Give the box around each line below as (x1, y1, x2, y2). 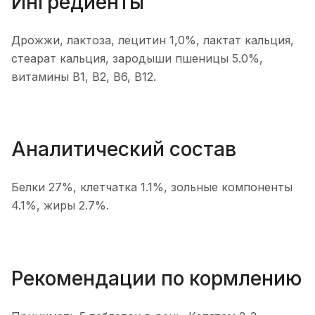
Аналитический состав (11, 137, 236, 162)
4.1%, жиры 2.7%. (11, 198, 109, 213)
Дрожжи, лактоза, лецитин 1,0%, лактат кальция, (11, 32, 294, 47)
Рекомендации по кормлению (11, 266, 302, 290)
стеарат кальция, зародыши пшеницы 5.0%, (11, 51, 263, 65)
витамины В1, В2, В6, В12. (11, 69, 156, 84)
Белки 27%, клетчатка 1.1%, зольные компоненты (11, 180, 292, 195)
